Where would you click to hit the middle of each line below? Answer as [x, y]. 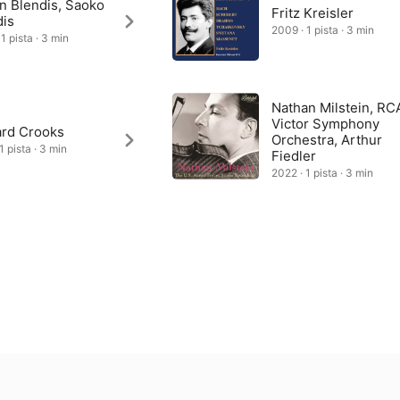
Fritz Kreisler [313, 13]
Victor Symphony [326, 124]
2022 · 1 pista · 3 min [323, 173]
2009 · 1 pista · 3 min [323, 30]
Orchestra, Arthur [327, 140]
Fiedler [294, 156]
